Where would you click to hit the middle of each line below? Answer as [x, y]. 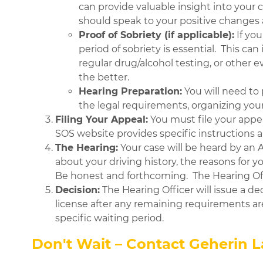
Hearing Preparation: [130, 92]
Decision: [77, 190]
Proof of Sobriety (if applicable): [156, 35]
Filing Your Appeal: [101, 120]
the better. [107, 77]
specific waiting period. [109, 218]
